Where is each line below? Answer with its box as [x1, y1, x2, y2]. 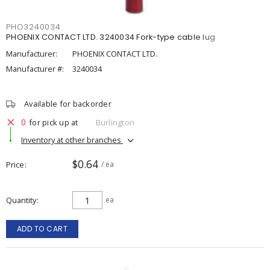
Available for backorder [24, 98, 111, 109]
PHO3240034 [6, 22, 61, 32]
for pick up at [29, 116, 78, 128]
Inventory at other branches [21, 134, 123, 145]
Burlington [95, 116, 134, 128]
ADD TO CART [16, 224, 68, 234]
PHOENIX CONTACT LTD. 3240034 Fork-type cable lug [6, 32, 215, 42]
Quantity [6, 195, 36, 206]
